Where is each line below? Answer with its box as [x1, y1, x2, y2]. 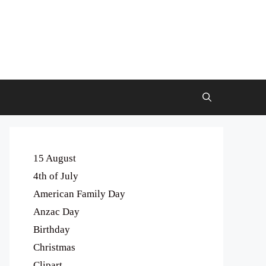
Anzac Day [33, 206, 80, 217]
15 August [33, 153, 76, 164]
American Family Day [33, 188, 125, 199]
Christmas [33, 242, 75, 253]
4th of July [33, 170, 78, 182]
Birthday [33, 224, 70, 235]
